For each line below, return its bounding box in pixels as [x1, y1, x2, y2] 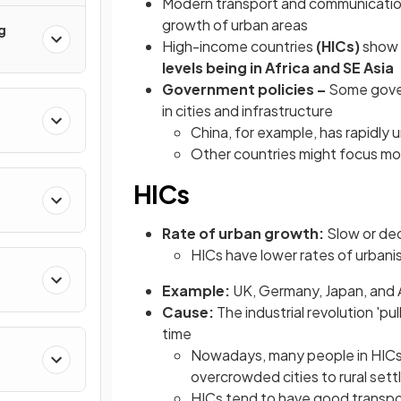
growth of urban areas [162, 15, 308, 34]
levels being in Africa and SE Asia [162, 58, 394, 77]
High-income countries [162, 37, 313, 55]
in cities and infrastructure [162, 101, 333, 120]
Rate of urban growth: [162, 224, 327, 243]
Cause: [162, 303, 217, 321]
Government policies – [162, 80, 328, 98]
